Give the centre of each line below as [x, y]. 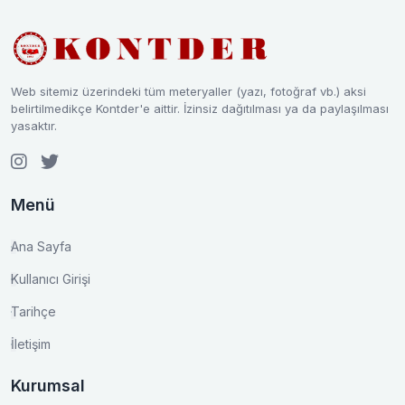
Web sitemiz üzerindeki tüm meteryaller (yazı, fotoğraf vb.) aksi [188, 91]
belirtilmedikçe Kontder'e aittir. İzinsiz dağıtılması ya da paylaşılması [200, 108]
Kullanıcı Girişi [51, 279]
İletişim [31, 344]
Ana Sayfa [41, 246]
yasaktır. [34, 126]
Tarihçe [33, 311]
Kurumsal [48, 386]
